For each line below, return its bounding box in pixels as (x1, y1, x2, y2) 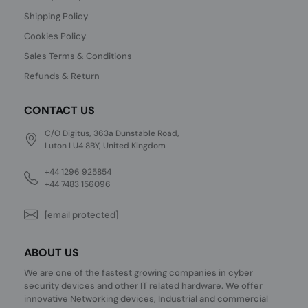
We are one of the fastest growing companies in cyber (24, 267, 254, 278)
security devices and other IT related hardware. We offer (24, 280, 263, 291)
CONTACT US (24, 103, 96, 118)
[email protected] (45, 208, 119, 221)
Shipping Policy (24, 10, 89, 22)
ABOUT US (24, 245, 80, 260)
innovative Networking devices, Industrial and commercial (24, 293, 269, 305)
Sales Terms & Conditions (24, 50, 133, 62)
